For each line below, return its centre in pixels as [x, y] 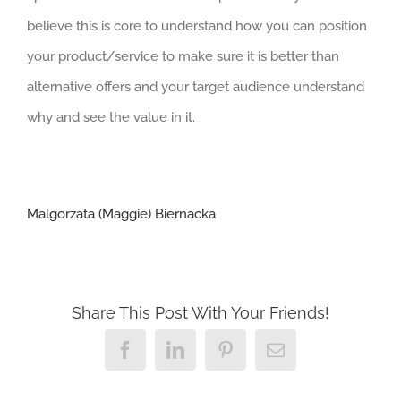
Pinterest [266, 348]
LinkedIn [217, 348]
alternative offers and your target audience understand [196, 87]
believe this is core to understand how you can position [197, 26]
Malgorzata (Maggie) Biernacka [121, 214]
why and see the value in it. [111, 117]
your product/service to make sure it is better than [183, 56]
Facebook [168, 348]
